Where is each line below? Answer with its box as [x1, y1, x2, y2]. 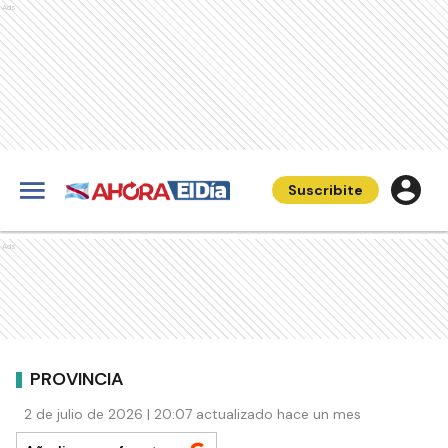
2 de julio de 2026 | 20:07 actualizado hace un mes [24, 405, 361, 423]
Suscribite [288, 181, 363, 199]
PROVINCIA [30, 366, 124, 391]
